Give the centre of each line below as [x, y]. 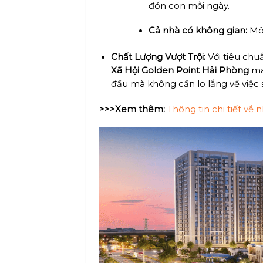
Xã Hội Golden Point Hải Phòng [180, 71]
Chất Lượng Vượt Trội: [158, 57]
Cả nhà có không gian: [198, 31]
